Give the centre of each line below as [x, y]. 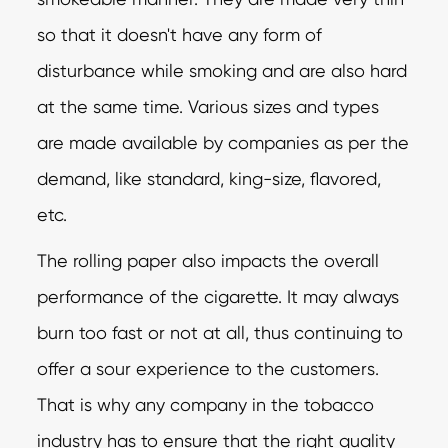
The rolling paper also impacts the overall [208, 260]
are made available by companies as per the [223, 142]
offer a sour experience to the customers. [208, 368]
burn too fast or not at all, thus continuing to [220, 332]
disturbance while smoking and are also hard [222, 70]
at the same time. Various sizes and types [208, 106]
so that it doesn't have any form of [180, 34]
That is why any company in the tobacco [206, 404]
